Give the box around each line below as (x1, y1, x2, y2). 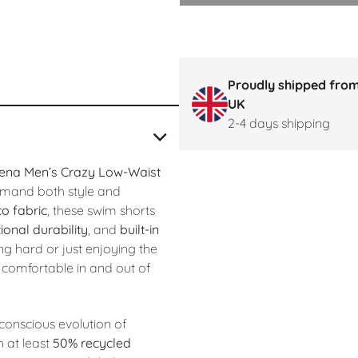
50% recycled (52, 335, 131, 352)
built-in (119, 221, 159, 237)
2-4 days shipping (227, 115, 330, 131)
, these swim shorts (46, 202, 155, 218)
